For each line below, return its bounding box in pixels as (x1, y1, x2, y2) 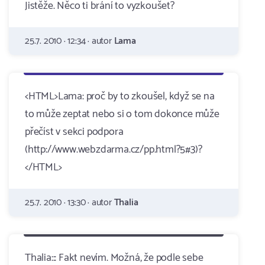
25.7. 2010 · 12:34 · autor (25, 33, 114, 49)
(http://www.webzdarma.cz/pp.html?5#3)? (25, 141, 202, 159)
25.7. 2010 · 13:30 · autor (25, 195, 114, 211)
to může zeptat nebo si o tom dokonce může (25, 105, 219, 123)
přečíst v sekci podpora (25, 123, 124, 141)
